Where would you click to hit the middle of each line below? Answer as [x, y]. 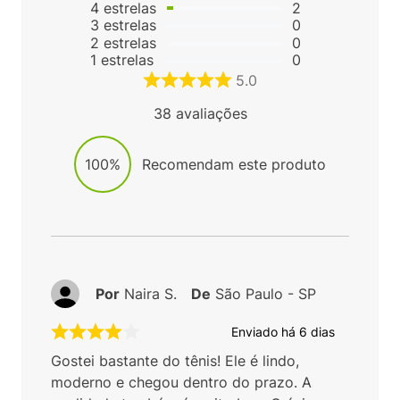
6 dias [317, 332]
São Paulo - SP [266, 293]
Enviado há [265, 332]
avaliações [209, 113]
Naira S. [150, 293]
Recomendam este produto [234, 164]
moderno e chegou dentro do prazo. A [181, 382]
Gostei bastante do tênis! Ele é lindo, [175, 360]
